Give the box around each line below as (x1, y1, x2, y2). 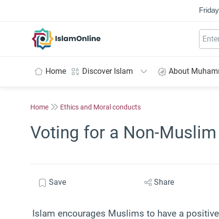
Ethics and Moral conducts (60, 103, 141, 111)
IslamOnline (66, 28, 108, 38)
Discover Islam (82, 66, 133, 76)
